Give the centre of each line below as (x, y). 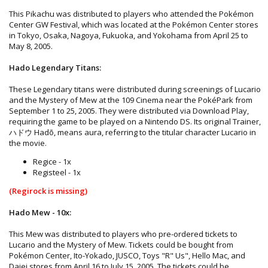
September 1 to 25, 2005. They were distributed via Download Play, (129, 110)
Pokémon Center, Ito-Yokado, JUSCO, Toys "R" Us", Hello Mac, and (127, 255)
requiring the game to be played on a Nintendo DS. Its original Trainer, (135, 121)
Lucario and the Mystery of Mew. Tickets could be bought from (121, 244)
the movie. (28, 143)
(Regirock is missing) (48, 191)
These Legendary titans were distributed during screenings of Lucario (135, 89)
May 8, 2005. (31, 46)
